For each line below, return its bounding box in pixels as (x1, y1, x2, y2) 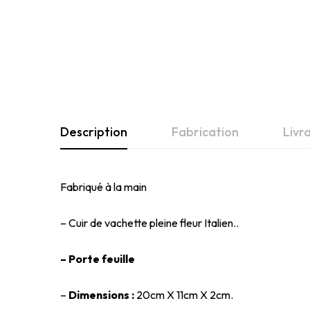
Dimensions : (69, 287, 134, 302)
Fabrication (172, 123, 239, 140)
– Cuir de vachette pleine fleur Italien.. (60, 215, 239, 230)
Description (60, 123, 127, 140)
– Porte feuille (60, 251, 135, 266)
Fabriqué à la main (60, 179, 147, 194)
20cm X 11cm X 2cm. (134, 287, 233, 302)
